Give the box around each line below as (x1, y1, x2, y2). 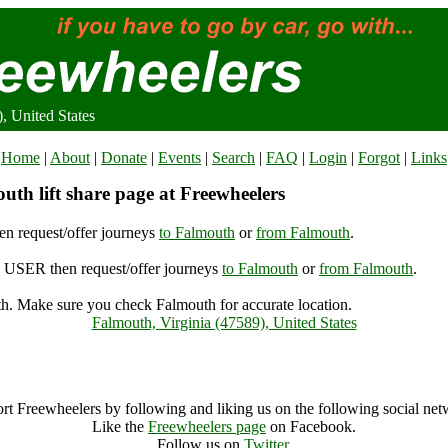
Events (158, 149, 201, 166)
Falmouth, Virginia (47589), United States (91, 314, 357, 331)
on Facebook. (266, 418, 356, 435)
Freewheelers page (148, 418, 266, 435)
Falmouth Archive (167, 348, 281, 365)
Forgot (358, 149, 400, 166)
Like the (92, 418, 148, 435)
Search (212, 149, 255, 166)
